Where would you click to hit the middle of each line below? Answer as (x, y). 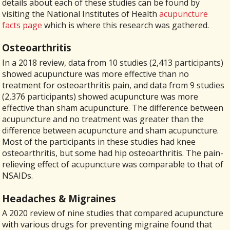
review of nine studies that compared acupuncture (127, 213)
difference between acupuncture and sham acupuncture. (111, 131)
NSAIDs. (18, 176)
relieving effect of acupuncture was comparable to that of (113, 165)
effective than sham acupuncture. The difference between (113, 108)
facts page (22, 25)
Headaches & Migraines (59, 198)
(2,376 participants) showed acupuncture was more (100, 97)
